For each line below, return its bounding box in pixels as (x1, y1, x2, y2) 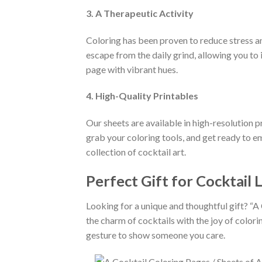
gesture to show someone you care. (86, 229, 225, 240)
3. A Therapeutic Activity (86, 7, 194, 19)
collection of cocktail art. (86, 146, 186, 158)
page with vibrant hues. (86, 63, 178, 75)
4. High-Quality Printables (86, 90, 198, 102)
